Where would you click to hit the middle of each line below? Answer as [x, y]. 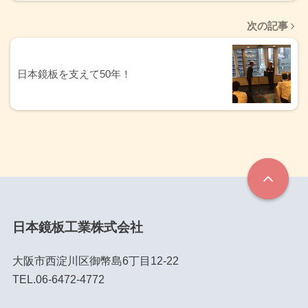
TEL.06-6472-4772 [58, 280]
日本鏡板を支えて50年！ [74, 74]
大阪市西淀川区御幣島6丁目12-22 [95, 261]
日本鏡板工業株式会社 [77, 227]
